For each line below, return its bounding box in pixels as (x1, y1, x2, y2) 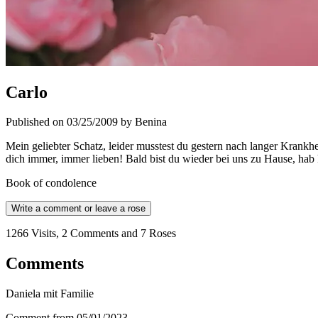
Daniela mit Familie (6, 287, 94, 300)
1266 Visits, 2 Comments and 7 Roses (6, 227, 176, 240)
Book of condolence (6, 177, 97, 190)
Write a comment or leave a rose (11, 203, 146, 214)
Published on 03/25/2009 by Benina (6, 116, 167, 128)
